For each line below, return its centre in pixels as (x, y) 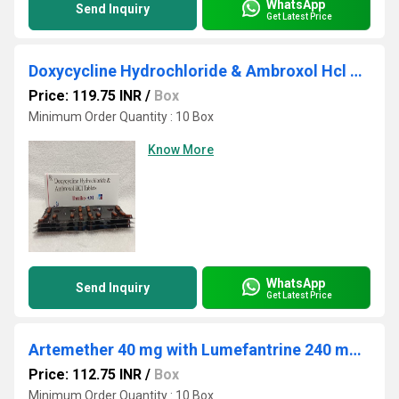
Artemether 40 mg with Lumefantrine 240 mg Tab (355, 350)
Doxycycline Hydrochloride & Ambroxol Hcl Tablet (356, 71)
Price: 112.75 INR (85, 375)
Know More (181, 150)
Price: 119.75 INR (85, 96)
